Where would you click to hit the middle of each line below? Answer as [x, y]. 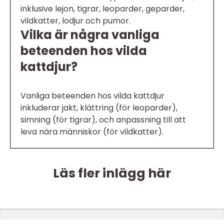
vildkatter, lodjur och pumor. [75, 20]
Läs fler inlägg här [112, 173]
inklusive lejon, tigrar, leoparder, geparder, [102, 8]
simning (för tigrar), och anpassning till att [103, 119]
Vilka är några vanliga [90, 34]
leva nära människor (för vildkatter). [92, 131]
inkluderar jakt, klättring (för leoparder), [99, 107]
